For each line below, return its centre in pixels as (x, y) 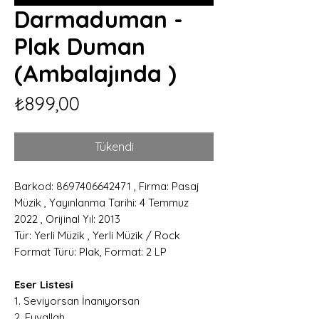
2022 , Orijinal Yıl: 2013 (67, 219)
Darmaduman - (99, 19)
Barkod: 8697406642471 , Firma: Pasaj (107, 186)
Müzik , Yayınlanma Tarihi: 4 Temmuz (101, 202)
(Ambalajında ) (95, 73)
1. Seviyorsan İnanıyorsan (77, 300)
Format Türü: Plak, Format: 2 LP (90, 251)
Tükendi (114, 146)
